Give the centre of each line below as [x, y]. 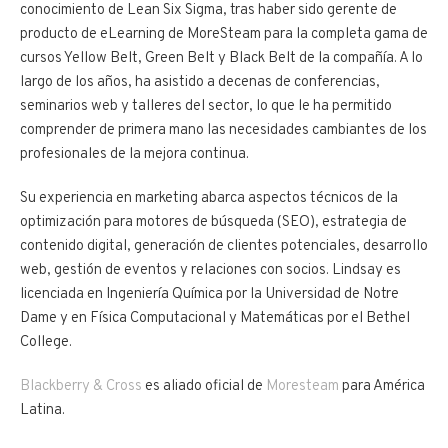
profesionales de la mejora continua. [134, 154]
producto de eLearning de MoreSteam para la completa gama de [224, 34]
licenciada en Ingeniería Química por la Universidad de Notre [209, 294]
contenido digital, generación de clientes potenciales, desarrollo [224, 246]
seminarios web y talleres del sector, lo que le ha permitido [206, 106]
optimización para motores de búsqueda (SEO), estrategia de [213, 222]
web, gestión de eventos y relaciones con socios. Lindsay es [210, 270]
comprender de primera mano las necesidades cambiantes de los [223, 130]
